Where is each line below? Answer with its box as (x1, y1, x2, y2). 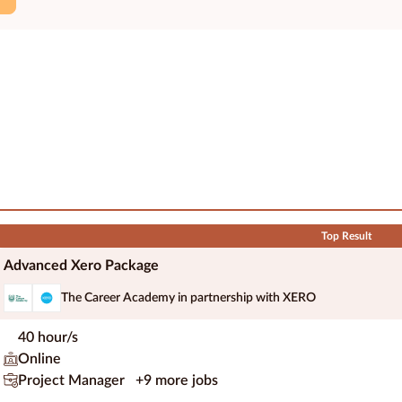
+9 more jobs (135, 373, 218, 389)
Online (18, 352, 61, 367)
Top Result (321, 231, 371, 242)
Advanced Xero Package (4, 258, 159, 274)
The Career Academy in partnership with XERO (61, 291, 316, 304)
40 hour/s (18, 330, 78, 345)
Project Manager (18, 373, 128, 389)
